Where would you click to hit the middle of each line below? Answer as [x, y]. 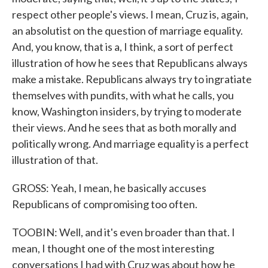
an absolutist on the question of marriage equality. [127, 31]
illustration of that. [55, 160]
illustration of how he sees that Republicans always [130, 63]
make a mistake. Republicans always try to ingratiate [132, 79]
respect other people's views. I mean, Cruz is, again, [130, 14]
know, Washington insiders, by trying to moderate [127, 111]
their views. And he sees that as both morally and [124, 127]
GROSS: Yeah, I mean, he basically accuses [109, 188]
